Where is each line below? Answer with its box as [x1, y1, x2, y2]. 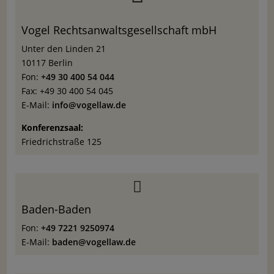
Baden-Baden [21, 201, 91, 217]
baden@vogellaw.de [51, 235, 136, 248]
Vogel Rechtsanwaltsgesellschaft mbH [21, 22, 217, 37]
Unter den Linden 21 [21, 42, 106, 54]
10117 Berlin [21, 56, 73, 68]
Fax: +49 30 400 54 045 [21, 84, 113, 97]
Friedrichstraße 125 [21, 135, 102, 147]
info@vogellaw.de [51, 98, 126, 111]
